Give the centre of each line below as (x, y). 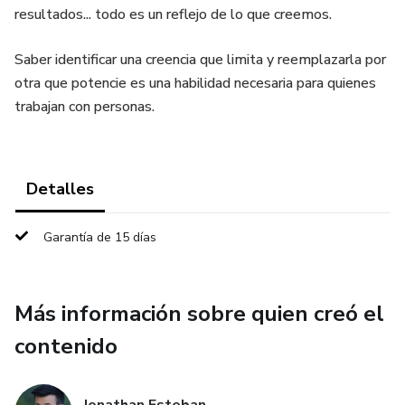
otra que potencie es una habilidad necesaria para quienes (195, 83)
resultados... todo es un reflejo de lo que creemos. (173, 14)
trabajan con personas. (85, 107)
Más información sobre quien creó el (199, 314)
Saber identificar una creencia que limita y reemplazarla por (200, 60)
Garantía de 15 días (100, 237)
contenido (66, 346)
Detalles (60, 189)
